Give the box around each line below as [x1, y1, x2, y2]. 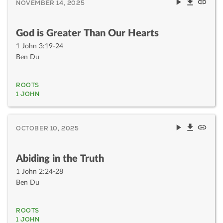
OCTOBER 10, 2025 [16, 124, 79, 132]
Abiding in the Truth [16, 153, 104, 164]
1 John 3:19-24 [16, 42, 63, 50]
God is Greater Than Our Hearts [16, 28, 159, 38]
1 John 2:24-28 [16, 168, 63, 176]
